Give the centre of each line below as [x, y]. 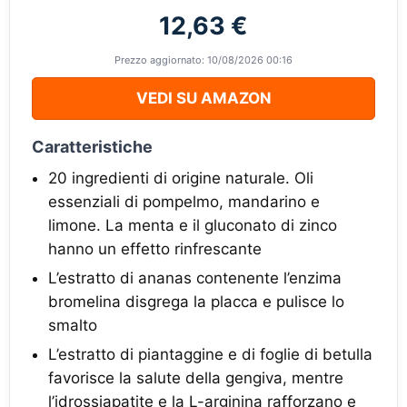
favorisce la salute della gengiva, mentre [196, 378]
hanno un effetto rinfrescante [155, 249]
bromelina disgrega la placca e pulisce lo [196, 302]
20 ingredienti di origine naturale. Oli [181, 178]
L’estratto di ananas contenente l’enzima [195, 278]
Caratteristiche [92, 147]
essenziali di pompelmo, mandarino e [184, 202]
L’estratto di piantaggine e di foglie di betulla [210, 354]
